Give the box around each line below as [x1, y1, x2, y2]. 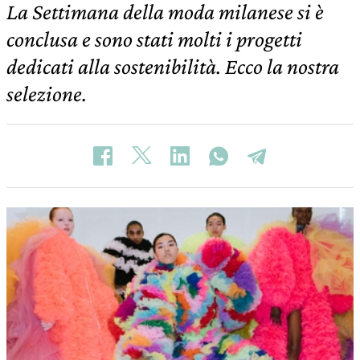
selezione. [6, 81, 87, 106]
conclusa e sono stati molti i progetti [6, 27, 302, 51]
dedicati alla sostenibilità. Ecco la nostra [6, 54, 339, 79]
